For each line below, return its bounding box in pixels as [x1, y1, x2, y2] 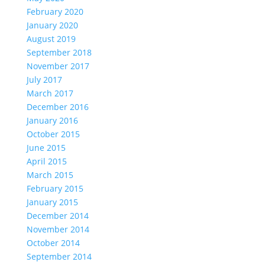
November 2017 [26, 60, 89, 72]
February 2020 [26, 6, 83, 17]
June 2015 [26, 142, 66, 153]
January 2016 [26, 115, 78, 126]
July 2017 [26, 74, 62, 85]
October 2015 [26, 128, 80, 140]
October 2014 [26, 237, 80, 248]
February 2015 [26, 183, 83, 194]
